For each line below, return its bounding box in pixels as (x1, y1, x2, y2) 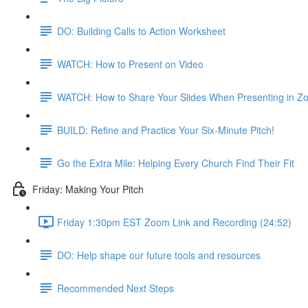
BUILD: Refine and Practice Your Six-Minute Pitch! (57, 122, 274, 137)
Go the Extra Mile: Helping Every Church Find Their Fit (57, 155, 294, 170)
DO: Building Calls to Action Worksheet (57, 23, 225, 38)
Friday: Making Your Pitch (32, 181, 144, 196)
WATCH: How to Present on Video (57, 56, 203, 71)
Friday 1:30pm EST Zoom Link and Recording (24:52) (57, 214, 291, 229)
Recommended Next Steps (57, 280, 174, 295)
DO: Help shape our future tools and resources (57, 247, 261, 262)
